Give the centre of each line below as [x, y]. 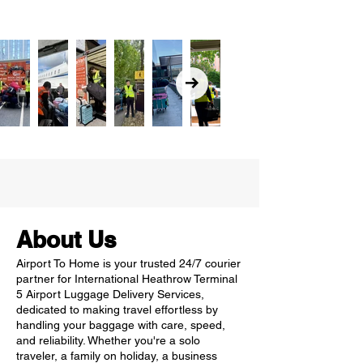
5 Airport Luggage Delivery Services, [110, 294]
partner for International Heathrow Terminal [127, 279]
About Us [66, 239]
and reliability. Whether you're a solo [108, 340]
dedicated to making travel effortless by [117, 310]
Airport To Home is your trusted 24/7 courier [128, 263]
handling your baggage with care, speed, [121, 325]
